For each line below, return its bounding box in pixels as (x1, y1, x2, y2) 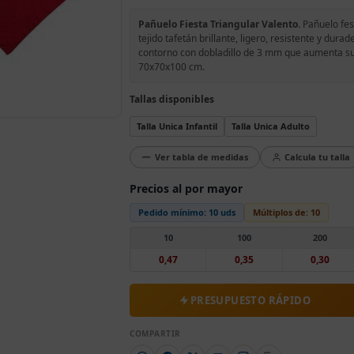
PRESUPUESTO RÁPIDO (190, 292, 311, 307)
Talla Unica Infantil (137, 119, 217, 132)
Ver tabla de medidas (155, 150, 248, 163)
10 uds (209, 205, 235, 218)
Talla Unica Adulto (232, 119, 310, 132)
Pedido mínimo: (138, 205, 209, 218)
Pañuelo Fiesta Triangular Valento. (138, 17, 300, 31)
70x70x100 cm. (138, 59, 205, 73)
